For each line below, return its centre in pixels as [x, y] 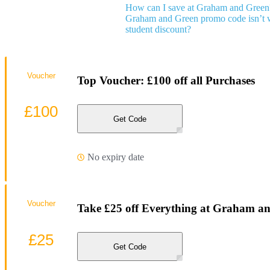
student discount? [158, 29]
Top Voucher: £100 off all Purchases [166, 80]
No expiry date [116, 157]
